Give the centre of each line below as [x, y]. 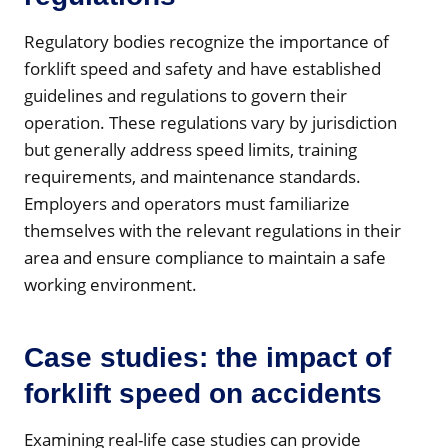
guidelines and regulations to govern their [185, 95]
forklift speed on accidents [203, 393]
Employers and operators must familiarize [187, 203]
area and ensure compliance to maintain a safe [205, 257]
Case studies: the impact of [207, 357]
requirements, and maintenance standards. [192, 176]
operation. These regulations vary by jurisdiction [210, 122]
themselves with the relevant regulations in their [212, 230]
